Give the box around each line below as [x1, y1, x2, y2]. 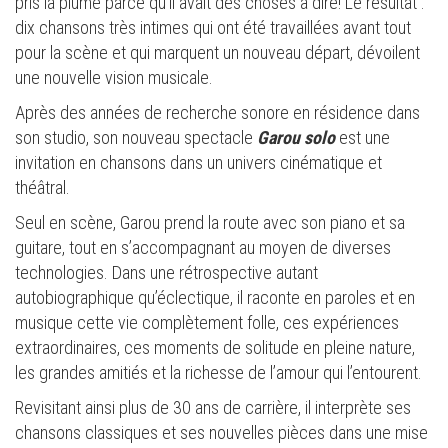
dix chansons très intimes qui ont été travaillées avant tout [15, 17, 411, 39]
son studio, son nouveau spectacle [15, 127, 257, 149]
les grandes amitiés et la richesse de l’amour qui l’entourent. [15, 362, 426, 384]
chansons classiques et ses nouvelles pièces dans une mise [15, 422, 428, 444]
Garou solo [257, 127, 339, 149]
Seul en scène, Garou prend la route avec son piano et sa [15, 212, 405, 234]
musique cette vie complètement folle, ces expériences [15, 312, 399, 334]
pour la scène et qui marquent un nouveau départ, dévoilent [15, 42, 420, 64]
